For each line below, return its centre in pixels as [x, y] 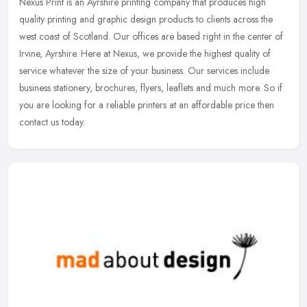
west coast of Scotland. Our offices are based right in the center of [151, 37]
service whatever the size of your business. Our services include [144, 71]
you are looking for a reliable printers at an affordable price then [147, 105]
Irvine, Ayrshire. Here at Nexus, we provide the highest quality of [145, 54]
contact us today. [52, 122]
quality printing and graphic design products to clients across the [146, 20]
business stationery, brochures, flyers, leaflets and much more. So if [151, 88]
